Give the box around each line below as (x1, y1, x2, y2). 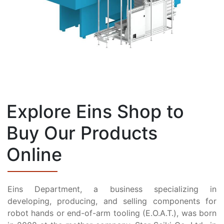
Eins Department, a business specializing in (7, 183, 216, 194)
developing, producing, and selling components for (7, 195, 216, 206)
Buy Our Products (6, 121, 157, 144)
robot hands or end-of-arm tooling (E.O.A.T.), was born (7, 207, 216, 218)
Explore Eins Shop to (6, 100, 184, 122)
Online (6, 143, 62, 165)
